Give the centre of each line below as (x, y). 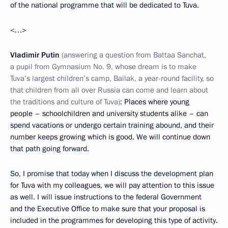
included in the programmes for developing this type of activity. (114, 220)
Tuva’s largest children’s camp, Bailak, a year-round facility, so (112, 78)
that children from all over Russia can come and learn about (109, 90)
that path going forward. (50, 148)
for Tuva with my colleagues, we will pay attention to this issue (112, 185)
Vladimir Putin (35, 55)
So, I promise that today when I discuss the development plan (112, 173)
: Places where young (155, 102)
